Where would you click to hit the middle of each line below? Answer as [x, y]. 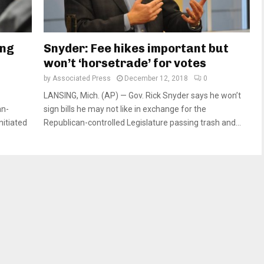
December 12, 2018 [156, 79]
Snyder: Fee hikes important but [136, 49]
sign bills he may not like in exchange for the [125, 109]
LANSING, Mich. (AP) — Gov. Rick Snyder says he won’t [142, 96]
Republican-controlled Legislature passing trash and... [142, 123]
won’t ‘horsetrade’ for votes [125, 63]
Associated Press [82, 79]
